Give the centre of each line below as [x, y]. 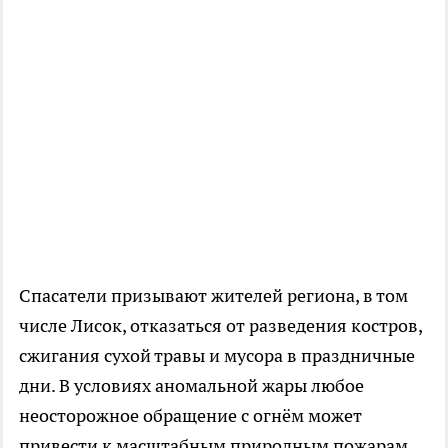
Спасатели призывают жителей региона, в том [213, 295]
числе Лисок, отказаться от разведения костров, [220, 325]
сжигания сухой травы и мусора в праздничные [217, 355]
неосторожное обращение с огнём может [190, 415]
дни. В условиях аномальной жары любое [191, 385]
